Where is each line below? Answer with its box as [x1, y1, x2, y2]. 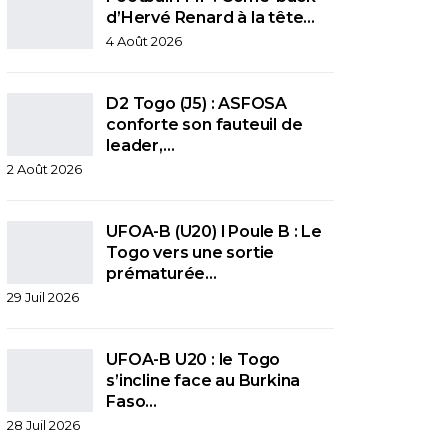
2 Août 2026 [7, 160, 83, 177]
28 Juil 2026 [7, 416, 81, 433]
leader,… [106, 135, 175, 155]
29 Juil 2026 [7, 288, 80, 305]
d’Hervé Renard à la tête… [106, 7, 316, 27]
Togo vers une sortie [106, 242, 275, 262]
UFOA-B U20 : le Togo [106, 349, 281, 369]
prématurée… [106, 263, 218, 283]
